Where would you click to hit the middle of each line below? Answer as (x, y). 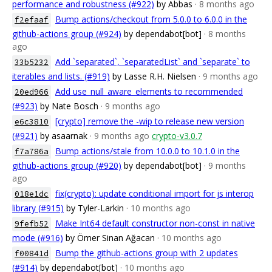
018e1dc (32, 194)
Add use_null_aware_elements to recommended (149, 91)
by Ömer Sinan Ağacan (110, 238)
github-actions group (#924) (67, 34)
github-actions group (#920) (67, 165)
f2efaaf (32, 20)
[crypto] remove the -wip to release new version (150, 121)
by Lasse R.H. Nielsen (154, 76)
